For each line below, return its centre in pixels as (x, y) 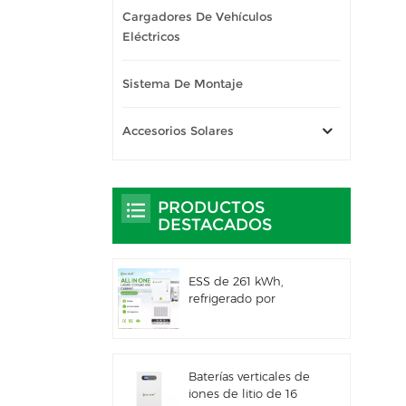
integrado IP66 (231, 367)
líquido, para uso (236, 315)
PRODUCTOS (211, 207)
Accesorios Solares (178, 130)
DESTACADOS (215, 224)
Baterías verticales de (249, 377)
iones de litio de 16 (242, 394)
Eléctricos (151, 36)
